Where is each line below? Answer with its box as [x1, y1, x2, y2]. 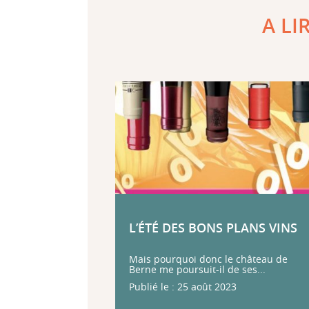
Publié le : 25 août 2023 [129, 280, 237, 293]
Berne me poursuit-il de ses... [129, 263, 266, 276]
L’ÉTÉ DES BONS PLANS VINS [129, 219, 297, 236]
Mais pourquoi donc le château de [129, 252, 288, 266]
